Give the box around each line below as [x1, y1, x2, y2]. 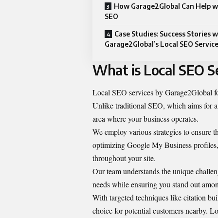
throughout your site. [92, 152, 156, 163]
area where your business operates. [92, 113, 199, 124]
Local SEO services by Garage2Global [92, 87, 212, 97]
